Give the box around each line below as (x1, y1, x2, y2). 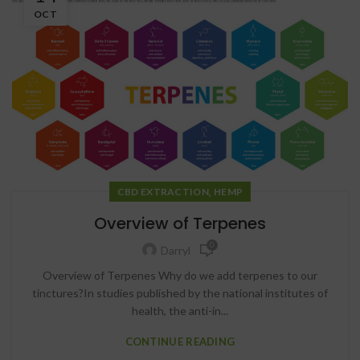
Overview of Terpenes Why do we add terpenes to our (43, 268, 317, 282)
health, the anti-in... (132, 303, 228, 317)
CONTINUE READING (125, 334, 235, 348)
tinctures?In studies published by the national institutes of (32, 285, 328, 300)
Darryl (160, 243, 190, 257)
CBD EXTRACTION (117, 185, 209, 198)
